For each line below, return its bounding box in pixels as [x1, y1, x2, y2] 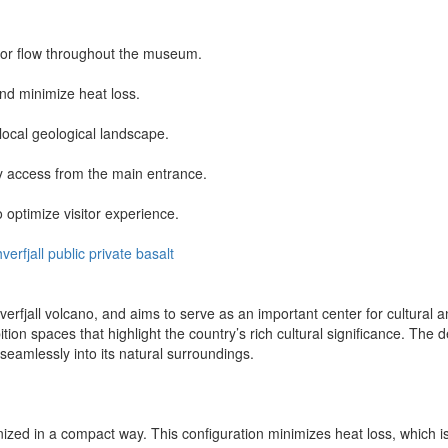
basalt [136, 242, 174, 263]
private [89, 242, 132, 263]
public [48, 242, 85, 263]
